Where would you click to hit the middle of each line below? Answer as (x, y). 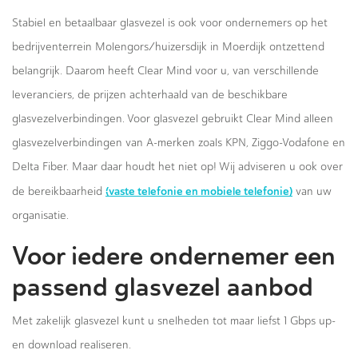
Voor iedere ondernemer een (174, 256)
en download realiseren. (72, 345)
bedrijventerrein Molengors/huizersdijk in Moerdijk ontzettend (168, 47)
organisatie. (40, 215)
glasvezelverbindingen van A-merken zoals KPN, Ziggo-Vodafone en (179, 143)
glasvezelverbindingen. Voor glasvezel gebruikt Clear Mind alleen (173, 119)
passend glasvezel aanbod (163, 287)
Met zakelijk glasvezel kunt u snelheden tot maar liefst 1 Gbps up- (174, 321)
